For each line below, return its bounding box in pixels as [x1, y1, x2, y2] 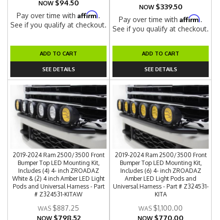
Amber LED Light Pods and [125, 175, 197, 182]
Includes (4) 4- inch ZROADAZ [18, 167, 99, 174]
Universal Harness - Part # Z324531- [112, 183, 209, 190]
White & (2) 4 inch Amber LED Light [12, 175, 105, 182]
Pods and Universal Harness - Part [12, 183, 105, 190]
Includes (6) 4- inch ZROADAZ [120, 167, 201, 174]
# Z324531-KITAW [34, 191, 83, 198]
